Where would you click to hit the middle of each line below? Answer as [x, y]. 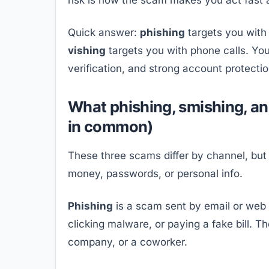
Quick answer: [104, 32]
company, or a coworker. [128, 242]
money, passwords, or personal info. [155, 173]
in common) [110, 126]
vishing [87, 50]
